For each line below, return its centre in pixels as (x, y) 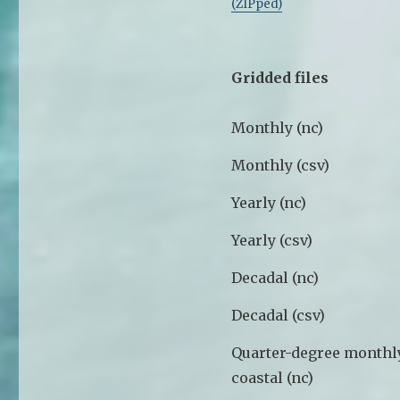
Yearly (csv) (272, 240)
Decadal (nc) (275, 277)
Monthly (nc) (278, 127)
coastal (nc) (273, 377)
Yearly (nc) (269, 202)
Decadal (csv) (279, 315)
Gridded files (280, 77)
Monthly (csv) (281, 165)
